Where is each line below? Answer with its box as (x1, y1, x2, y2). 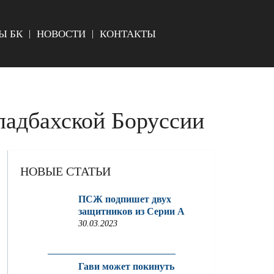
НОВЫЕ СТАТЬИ (20, 165, 111, 178)
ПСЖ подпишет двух (78, 194, 172, 204)
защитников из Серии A (78, 206, 185, 217)
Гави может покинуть (78, 261, 175, 272)
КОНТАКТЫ (99, 28, 156, 40)
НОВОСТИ (36, 28, 86, 40)
